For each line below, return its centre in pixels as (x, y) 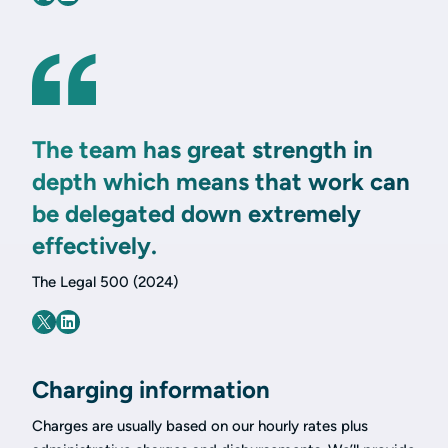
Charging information (151, 390)
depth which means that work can (221, 182)
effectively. (94, 246)
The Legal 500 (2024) (105, 282)
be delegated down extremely (196, 214)
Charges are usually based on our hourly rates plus (200, 426)
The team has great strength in (202, 150)
